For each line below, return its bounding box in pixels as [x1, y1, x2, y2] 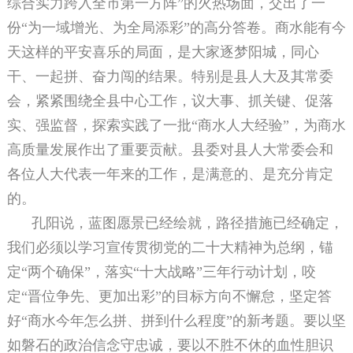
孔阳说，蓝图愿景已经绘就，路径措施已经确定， [32, 215, 344, 232]
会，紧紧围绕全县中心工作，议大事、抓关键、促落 [6, 93, 333, 110]
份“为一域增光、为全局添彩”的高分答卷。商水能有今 [6, 20, 346, 36]
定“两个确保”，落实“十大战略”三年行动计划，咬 [6, 264, 316, 281]
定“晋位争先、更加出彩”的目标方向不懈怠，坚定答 [6, 288, 332, 305]
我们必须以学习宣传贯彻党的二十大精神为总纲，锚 [6, 240, 333, 256]
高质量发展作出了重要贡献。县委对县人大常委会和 [6, 142, 333, 158]
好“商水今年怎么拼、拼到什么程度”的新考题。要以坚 [6, 313, 346, 329]
